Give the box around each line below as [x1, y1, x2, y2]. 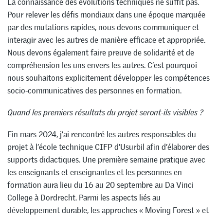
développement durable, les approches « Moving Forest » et [7, 204, 209, 216]
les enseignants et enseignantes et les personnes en [7, 166, 182, 178]
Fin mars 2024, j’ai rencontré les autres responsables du [7, 128, 196, 140]
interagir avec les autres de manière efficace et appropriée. [7, 35, 205, 46]
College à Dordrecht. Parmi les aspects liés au [7, 192, 161, 203]
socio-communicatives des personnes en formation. [7, 85, 182, 96]
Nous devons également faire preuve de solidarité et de [7, 47, 194, 58]
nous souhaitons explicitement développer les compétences [7, 73, 210, 84]
